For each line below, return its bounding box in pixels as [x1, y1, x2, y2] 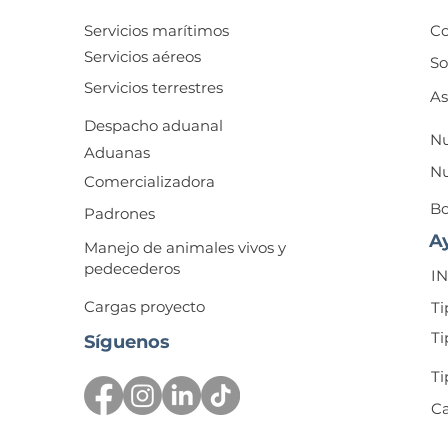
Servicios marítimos [84, 21, 233, 40]
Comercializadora [84, 172, 215, 191]
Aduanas [84, 143, 150, 162]
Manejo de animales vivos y [84, 238, 286, 257]
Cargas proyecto [84, 297, 205, 316]
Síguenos [84, 331, 170, 353]
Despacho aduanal [84, 116, 223, 135]
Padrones [84, 204, 155, 223]
